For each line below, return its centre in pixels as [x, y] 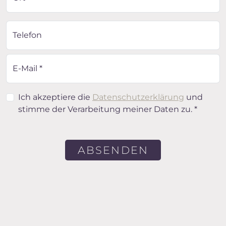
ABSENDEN [113, 150]
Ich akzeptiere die [55, 97]
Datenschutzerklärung [138, 97]
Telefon [27, 35]
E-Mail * [27, 68]
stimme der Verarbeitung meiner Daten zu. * [108, 109]
